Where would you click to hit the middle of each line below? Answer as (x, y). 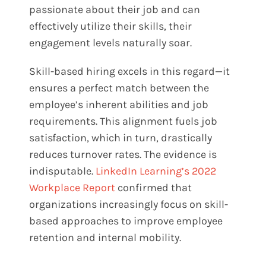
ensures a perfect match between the (119, 88)
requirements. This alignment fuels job (123, 121)
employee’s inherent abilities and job (119, 104)
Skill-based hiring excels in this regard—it (130, 71)
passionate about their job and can (115, 9)
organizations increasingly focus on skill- (129, 204)
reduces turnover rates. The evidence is (123, 154)
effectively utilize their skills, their (111, 26)
